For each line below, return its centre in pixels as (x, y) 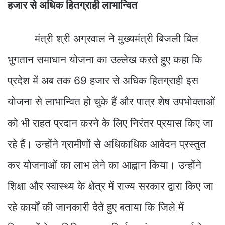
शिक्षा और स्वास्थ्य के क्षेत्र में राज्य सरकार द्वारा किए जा (110, 186)
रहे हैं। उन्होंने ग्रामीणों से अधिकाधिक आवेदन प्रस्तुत (107, 144)
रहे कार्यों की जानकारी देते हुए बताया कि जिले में (96, 207)
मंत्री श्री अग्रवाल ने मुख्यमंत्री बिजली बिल (103, 38)
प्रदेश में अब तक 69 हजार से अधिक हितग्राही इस (103, 80)
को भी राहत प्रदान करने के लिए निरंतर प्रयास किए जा (110, 123)
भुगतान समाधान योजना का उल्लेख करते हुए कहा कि (105, 59)
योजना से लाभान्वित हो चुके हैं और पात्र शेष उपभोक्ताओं (111, 101)
